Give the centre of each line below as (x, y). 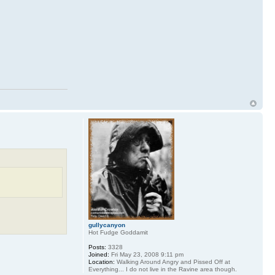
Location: (101, 262)
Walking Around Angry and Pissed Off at (172, 262)
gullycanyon (107, 225)
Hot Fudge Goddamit (118, 233)
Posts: (97, 247)
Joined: (99, 255)
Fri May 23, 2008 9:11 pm (146, 255)
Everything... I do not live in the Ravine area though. (162, 269)
